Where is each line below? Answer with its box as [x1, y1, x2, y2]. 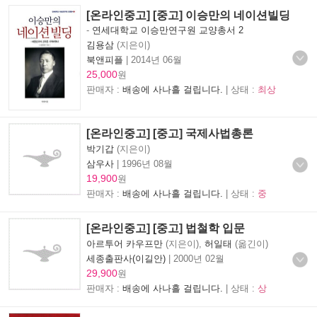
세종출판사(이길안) [86, 253, 166, 264]
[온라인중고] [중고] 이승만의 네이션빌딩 [86, 8, 290, 21]
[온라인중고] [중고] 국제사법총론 [86, 127, 253, 139]
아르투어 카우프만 [86, 238, 163, 249]
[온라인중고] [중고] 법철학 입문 [86, 221, 245, 234]
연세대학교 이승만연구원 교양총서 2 [92, 24, 243, 35]
